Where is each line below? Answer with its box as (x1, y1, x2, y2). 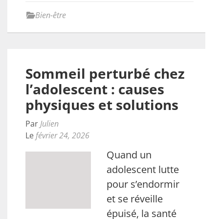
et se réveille (107, 192, 163, 205)
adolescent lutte (107, 163, 179, 176)
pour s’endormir (107, 177, 180, 191)
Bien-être (35, 10, 66, 21)
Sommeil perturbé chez (25, 64, 185, 83)
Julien (40, 118, 59, 129)
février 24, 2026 (36, 130, 89, 141)
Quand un (107, 148, 152, 161)
